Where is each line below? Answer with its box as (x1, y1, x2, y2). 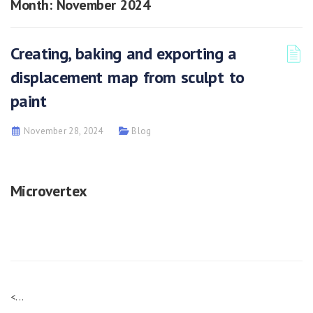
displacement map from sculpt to (10, 66, 245, 88)
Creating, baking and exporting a (10, 43, 237, 64)
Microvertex (10, 181, 87, 201)
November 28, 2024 (23, 125, 103, 137)
